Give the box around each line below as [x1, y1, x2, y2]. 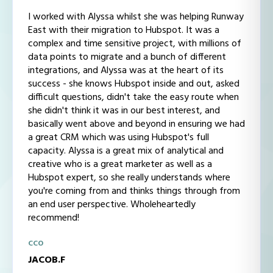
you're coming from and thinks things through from [28, 183, 240, 200]
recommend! [28, 210, 79, 227]
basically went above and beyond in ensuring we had [28, 116, 245, 133]
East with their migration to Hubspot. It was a [28, 23, 219, 39]
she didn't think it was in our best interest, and [28, 103, 220, 119]
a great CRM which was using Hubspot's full [28, 130, 209, 146]
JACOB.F [28, 252, 65, 268]
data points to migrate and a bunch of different [28, 49, 226, 66]
